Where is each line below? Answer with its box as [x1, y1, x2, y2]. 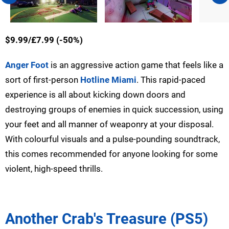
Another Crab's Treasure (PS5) [5, 210, 208, 227]
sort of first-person [5, 74, 80, 85]
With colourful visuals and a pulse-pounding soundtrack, [5, 133, 220, 144]
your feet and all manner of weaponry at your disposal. [5, 119, 214, 129]
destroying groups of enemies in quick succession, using [5, 104, 223, 114]
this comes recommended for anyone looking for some [5, 148, 218, 159]
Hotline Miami [80, 74, 136, 85]
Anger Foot [5, 59, 49, 70]
